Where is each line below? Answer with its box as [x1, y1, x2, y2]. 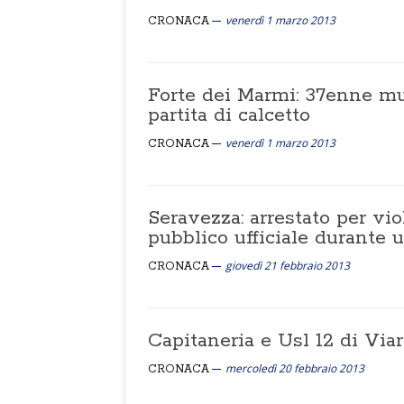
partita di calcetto [148, 103, 310, 128]
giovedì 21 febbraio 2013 [225, 258, 350, 273]
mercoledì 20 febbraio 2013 [225, 361, 364, 376]
